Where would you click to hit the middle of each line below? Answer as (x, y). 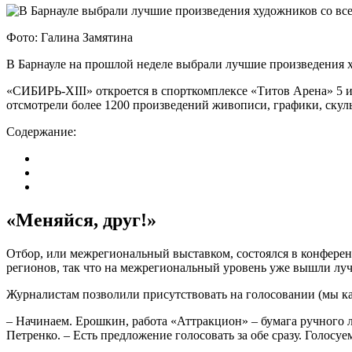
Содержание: (41, 131)
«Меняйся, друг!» (81, 220)
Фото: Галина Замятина (70, 37)
